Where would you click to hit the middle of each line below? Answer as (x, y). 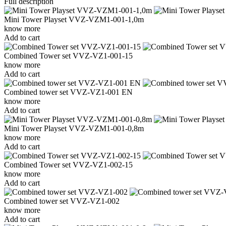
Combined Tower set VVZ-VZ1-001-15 (68, 55)
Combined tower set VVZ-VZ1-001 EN (68, 92)
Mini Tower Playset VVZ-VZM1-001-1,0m (74, 19)
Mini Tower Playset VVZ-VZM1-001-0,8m (74, 128)
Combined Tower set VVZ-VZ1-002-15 (68, 164)
